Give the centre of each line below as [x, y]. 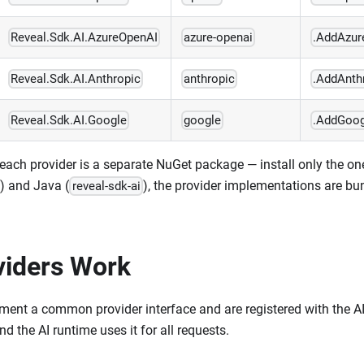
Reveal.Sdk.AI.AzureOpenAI [84, 38]
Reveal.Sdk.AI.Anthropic [76, 79]
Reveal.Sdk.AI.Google [69, 121]
